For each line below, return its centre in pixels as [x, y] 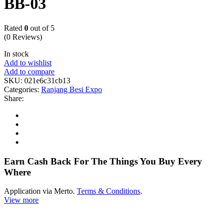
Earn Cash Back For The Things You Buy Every [103, 161]
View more [21, 200]
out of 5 [41, 28]
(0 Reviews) [23, 37]
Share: [14, 98]
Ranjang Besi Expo [72, 89]
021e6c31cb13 [47, 80]
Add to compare [29, 71]
